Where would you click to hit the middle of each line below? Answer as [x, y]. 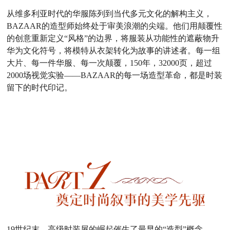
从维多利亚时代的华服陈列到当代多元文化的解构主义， [110, 13]
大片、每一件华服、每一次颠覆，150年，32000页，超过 [110, 63]
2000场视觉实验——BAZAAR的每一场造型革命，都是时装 [115, 75]
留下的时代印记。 [40, 87]
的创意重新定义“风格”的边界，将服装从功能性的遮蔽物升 [113, 38]
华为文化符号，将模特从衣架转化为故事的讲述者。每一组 [114, 50]
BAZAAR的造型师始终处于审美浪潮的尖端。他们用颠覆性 [115, 26]
